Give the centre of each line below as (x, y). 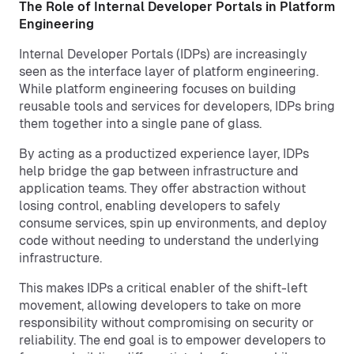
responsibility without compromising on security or (166, 323)
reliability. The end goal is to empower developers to (172, 340)
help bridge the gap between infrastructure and (159, 171)
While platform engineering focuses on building (158, 89)
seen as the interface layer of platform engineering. (169, 72)
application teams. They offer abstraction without (162, 188)
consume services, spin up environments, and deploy (173, 223)
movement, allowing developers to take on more (160, 305)
